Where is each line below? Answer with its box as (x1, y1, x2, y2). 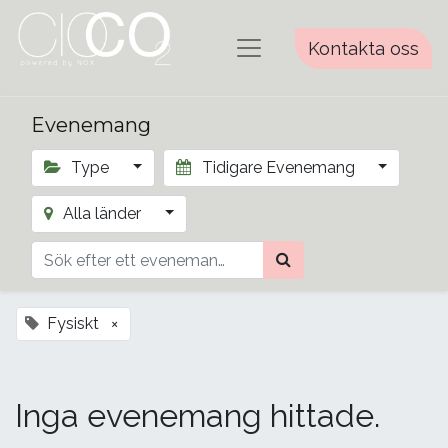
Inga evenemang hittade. (15, 397, 380, 435)
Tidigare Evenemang (197, 158, 359, 177)
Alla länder (59, 204, 146, 223)
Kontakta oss (308, 37, 419, 59)
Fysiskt (47, 314, 99, 333)
